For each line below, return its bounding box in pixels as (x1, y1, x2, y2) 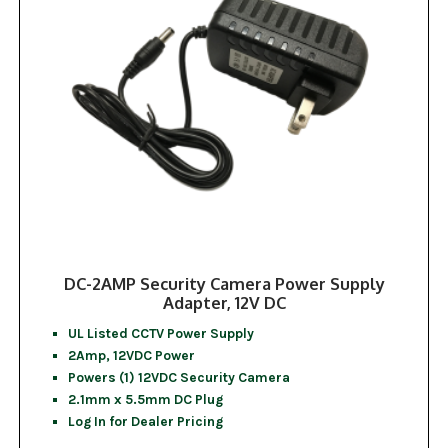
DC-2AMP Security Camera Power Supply (63, 273, 385, 295)
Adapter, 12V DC (162, 292, 286, 314)
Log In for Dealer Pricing (67, 413, 223, 430)
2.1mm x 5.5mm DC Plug (67, 391, 223, 408)
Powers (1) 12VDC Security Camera (67, 369, 290, 386)
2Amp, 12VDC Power (67, 347, 195, 364)
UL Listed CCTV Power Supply (67, 325, 254, 342)
